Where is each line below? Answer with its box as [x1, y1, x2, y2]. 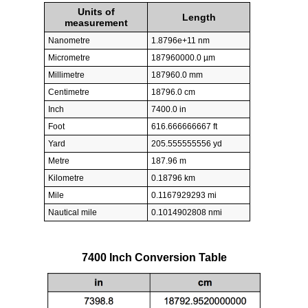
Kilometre [48, 173, 84, 184]
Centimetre [48, 87, 89, 98]
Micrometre [48, 53, 90, 63]
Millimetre [48, 70, 85, 80]
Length [181, 12, 216, 23]
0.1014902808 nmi [151, 208, 222, 218]
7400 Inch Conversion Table [81, 251, 227, 263]
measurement [64, 17, 128, 29]
